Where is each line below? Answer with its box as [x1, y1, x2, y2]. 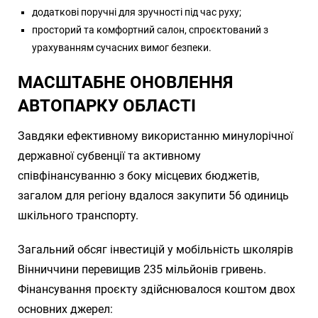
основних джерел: [18, 302, 113, 316]
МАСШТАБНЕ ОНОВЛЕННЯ [18, 72, 233, 92]
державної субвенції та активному [18, 148, 201, 163]
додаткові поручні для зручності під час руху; [32, 6, 241, 18]
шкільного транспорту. [18, 208, 138, 222]
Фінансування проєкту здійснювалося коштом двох [18, 282, 295, 296]
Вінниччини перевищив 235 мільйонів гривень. [18, 262, 266, 276]
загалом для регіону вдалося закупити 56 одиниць [18, 188, 289, 202]
